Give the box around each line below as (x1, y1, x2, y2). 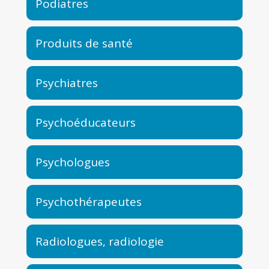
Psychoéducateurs (35, 115, 136, 130)
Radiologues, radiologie (35, 234, 164, 249)
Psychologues (35, 154, 110, 170)
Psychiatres (35, 75, 98, 91)
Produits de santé (35, 35, 133, 51)
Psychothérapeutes (35, 194, 142, 210)
